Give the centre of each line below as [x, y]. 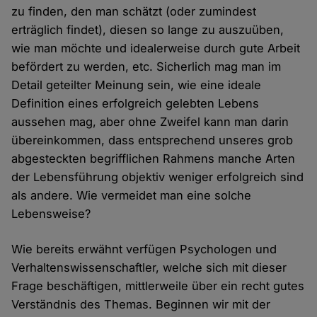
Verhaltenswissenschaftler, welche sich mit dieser [149, 268]
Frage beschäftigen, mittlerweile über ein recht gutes [158, 286]
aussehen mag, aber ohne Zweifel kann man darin [150, 122]
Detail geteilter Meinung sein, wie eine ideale [137, 85]
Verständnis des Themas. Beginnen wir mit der [141, 305]
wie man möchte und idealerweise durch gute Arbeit [156, 48]
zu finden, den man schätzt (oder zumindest [134, 12]
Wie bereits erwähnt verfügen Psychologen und [144, 249]
